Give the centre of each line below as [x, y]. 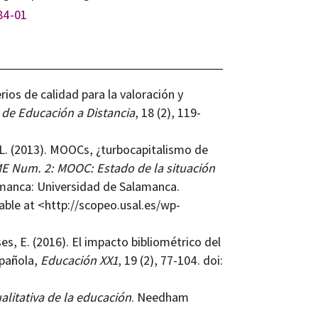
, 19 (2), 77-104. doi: [170, 261]
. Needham [160, 297]
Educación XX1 [79, 261]
